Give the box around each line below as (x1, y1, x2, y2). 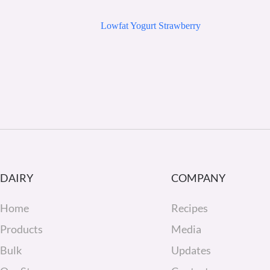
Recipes (171, 201, 208, 215)
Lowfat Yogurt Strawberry (100, 20, 201, 31)
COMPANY (171, 171, 225, 184)
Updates (171, 243, 211, 257)
